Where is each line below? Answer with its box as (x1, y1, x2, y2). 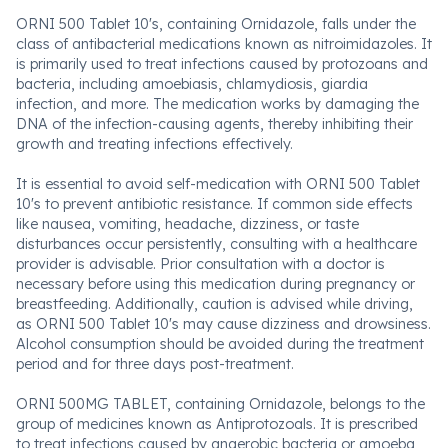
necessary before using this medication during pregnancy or (16, 275, 415, 293)
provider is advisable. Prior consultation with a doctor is (16, 255, 385, 273)
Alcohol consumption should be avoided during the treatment (16, 335, 424, 353)
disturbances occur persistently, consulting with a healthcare (16, 235, 417, 253)
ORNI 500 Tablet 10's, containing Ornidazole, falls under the (16, 15, 416, 33)
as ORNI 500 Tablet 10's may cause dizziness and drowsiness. (16, 315, 431, 333)
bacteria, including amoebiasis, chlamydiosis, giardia (16, 75, 368, 93)
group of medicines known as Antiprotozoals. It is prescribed (16, 415, 418, 433)
